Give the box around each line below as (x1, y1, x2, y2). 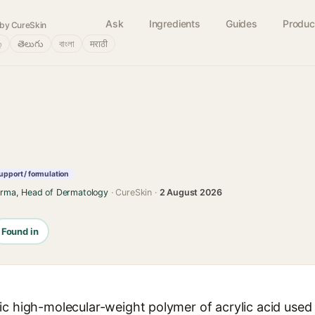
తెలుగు (18, 38, 44, 49)
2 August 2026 (159, 187, 222, 198)
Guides (225, 18, 257, 30)
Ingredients (148, 18, 200, 30)
